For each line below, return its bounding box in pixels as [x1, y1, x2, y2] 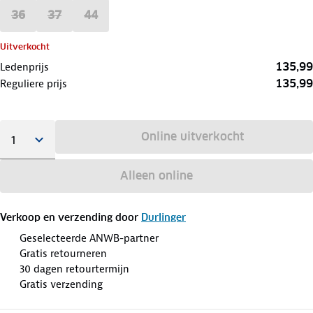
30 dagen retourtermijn [20, 261, 129, 276]
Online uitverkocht [140, 129, 244, 144]
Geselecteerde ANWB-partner [20, 231, 159, 245]
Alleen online [119, 168, 193, 183]
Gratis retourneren [20, 246, 107, 261]
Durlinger [141, 210, 186, 224]
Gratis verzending [20, 277, 103, 291]
